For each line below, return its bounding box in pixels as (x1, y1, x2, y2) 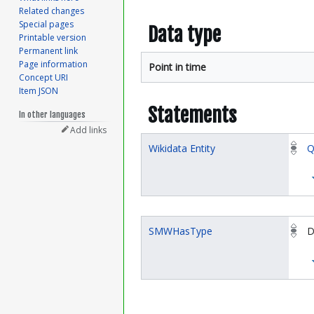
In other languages (19, 109, 86, 121)
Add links (70, 124, 107, 137)
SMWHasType (149, 224, 212, 238)
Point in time (149, 60, 206, 74)
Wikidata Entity (149, 141, 215, 155)
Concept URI (19, 71, 69, 84)
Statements (148, 103, 237, 128)
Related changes (19, 5, 85, 18)
